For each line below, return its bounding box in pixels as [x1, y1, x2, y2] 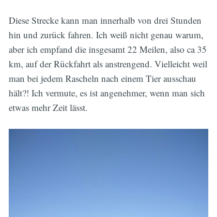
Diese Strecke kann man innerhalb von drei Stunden [8, 14, 201, 27]
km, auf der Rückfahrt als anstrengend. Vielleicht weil [8, 58, 207, 70]
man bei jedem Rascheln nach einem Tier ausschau [8, 72, 196, 85]
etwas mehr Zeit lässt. [8, 101, 88, 114]
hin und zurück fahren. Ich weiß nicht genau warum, [8, 29, 203, 41]
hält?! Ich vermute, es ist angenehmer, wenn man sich [8, 87, 205, 99]
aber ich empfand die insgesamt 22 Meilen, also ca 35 [8, 43, 207, 56]
